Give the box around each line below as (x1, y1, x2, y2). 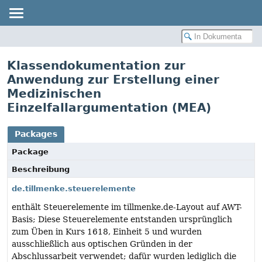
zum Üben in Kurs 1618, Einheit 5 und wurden (12, 227, 202, 236)
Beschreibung (12, 165, 70, 174)
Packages (15, 129, 57, 139)
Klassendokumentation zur (7, 58, 185, 73)
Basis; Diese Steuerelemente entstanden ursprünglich (12, 215, 232, 224)
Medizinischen (7, 87, 101, 101)
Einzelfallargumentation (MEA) (7, 101, 211, 115)
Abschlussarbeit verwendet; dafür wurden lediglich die (12, 251, 236, 261)
